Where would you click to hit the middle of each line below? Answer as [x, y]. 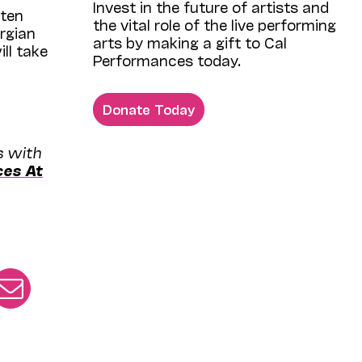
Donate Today [149, 109]
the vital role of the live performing [215, 25]
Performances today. [167, 60]
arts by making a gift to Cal [190, 42]
